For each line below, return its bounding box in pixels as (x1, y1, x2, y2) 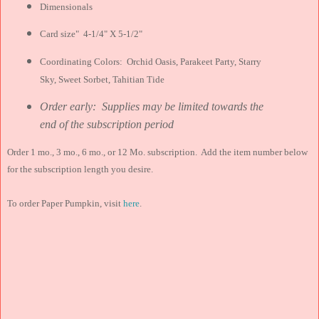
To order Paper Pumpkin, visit (7, 198, 123, 209)
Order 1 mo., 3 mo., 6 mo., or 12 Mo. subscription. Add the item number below (7, 147, 308, 158)
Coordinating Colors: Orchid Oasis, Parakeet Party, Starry (40, 56, 262, 68)
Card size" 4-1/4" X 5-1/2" (40, 28, 143, 40)
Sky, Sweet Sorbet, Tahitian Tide (40, 74, 165, 85)
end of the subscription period (40, 118, 174, 131)
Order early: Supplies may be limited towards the (40, 100, 264, 113)
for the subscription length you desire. (7, 164, 153, 175)
